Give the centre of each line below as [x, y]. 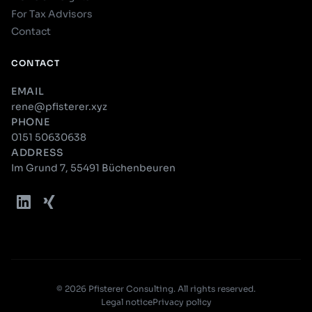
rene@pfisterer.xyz [59, 107]
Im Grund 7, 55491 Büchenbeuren [93, 168]
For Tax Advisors [52, 14]
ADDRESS [38, 153]
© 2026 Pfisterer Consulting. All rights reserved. [156, 289]
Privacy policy [182, 302]
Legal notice [126, 302]
